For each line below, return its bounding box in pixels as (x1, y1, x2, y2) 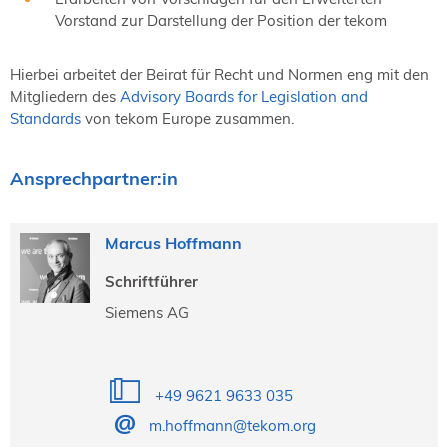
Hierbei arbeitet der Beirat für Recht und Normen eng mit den (10, 65, 429, 85)
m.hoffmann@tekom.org (148, 416, 316, 436)
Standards (10, 109, 81, 129)
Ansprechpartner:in (10, 166, 178, 190)
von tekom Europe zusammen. (81, 109, 294, 129)
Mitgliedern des (10, 87, 120, 107)
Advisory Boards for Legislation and (120, 87, 368, 107)
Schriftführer (104, 272, 198, 292)
